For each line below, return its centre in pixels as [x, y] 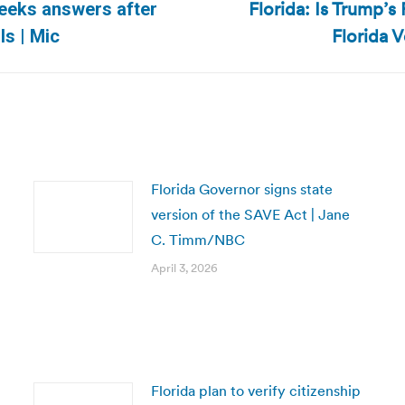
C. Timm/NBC [198, 240]
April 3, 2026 [184, 268]
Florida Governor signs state [241, 189]
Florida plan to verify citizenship [255, 391]
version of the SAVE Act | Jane [250, 214]
